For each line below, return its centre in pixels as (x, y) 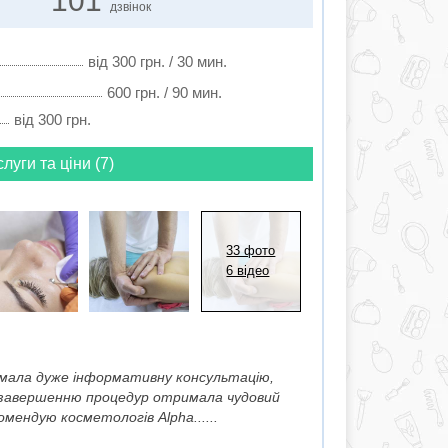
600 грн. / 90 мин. (164, 92)
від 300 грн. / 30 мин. (157, 61)
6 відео (248, 271)
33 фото (251, 251)
